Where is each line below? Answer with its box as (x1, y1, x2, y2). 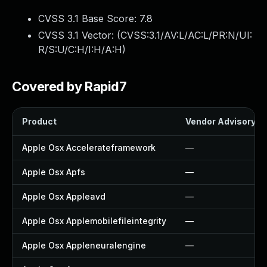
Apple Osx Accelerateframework (22, 142, 156, 153)
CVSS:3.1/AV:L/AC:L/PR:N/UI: (120, 29, 252, 41)
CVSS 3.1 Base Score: (38, 13, 139, 24)
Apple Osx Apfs (22, 167, 85, 177)
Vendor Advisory (185, 116, 256, 126)
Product (22, 116, 57, 126)
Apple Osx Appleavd (22, 191, 105, 201)
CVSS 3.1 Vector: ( (38, 29, 120, 41)
